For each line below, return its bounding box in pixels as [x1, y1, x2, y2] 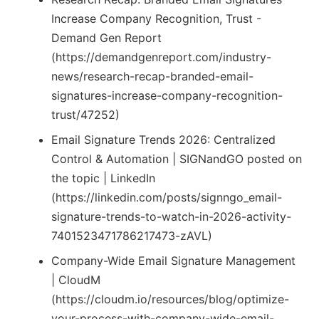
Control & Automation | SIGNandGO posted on [51, 152, 302, 167]
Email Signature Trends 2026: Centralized [51, 132, 276, 147]
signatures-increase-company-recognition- [51, 88, 283, 103]
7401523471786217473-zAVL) [51, 229, 212, 244]
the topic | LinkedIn [51, 171, 155, 186]
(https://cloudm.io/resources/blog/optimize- [51, 292, 289, 307]
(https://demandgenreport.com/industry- [51, 50, 271, 65]
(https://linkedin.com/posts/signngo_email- [51, 190, 282, 205]
